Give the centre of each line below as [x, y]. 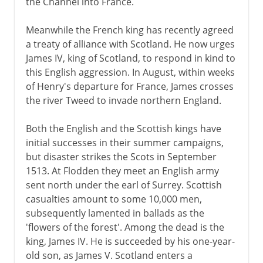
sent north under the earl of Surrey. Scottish [124, 185]
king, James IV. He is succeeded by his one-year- [130, 241]
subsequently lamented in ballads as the [115, 213]
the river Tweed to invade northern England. [123, 100]
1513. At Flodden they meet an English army [122, 171]
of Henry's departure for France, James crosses [129, 86]
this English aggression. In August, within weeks [130, 72]
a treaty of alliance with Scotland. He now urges [130, 44]
